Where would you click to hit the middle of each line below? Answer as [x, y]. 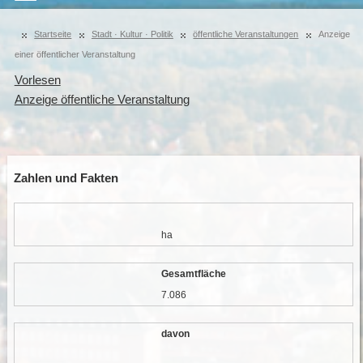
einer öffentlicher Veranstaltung [75, 54]
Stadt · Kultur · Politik [132, 34]
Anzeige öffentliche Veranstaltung [102, 100]
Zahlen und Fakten [66, 178]
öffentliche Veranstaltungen [246, 34]
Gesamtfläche [193, 274]
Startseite [53, 34]
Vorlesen [37, 80]
